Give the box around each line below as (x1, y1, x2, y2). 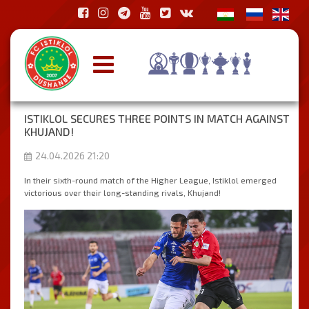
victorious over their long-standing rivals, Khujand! (24, 188, 221, 197)
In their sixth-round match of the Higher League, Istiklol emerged (24, 175, 277, 185)
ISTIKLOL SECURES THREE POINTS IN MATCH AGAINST (24, 112, 290, 125)
